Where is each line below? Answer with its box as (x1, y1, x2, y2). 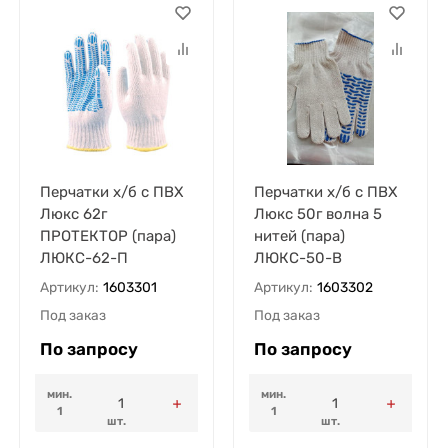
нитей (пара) (253, 227, 345, 246)
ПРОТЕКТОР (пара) (39, 227, 176, 246)
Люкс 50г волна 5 (253, 205, 382, 224)
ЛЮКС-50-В (253, 249, 342, 268)
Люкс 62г (39, 205, 107, 224)
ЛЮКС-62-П (39, 249, 128, 268)
